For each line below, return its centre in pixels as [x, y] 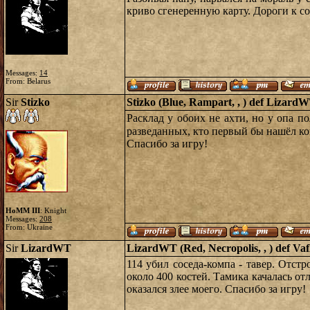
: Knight [53, 210]
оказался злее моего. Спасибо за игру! [216, 289]
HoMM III [23, 210]
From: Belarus [28, 81]
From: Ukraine [29, 227]
